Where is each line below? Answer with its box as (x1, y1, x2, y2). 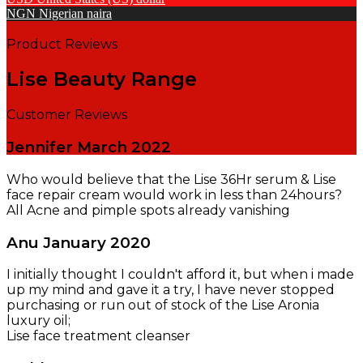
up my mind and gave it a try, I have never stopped (6, 282, 335, 298)
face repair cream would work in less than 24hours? (6, 186, 342, 203)
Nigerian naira (39, 6, 112, 20)
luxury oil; (6, 313, 70, 329)
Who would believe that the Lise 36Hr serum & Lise (6, 171, 336, 187)
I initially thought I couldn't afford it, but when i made (6, 267, 354, 283)
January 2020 (43, 233, 151, 252)
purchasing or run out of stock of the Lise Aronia (6, 297, 319, 314)
